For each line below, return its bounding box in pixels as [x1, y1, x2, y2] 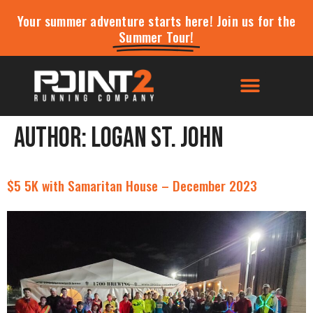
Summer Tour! [119, 27, 194, 47]
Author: [14, 122, 91, 156]
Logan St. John [91, 122, 224, 156]
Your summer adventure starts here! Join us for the [17, 10, 296, 31]
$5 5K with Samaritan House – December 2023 [7, 175, 257, 196]
